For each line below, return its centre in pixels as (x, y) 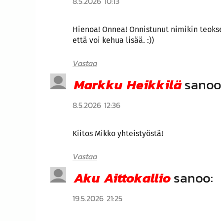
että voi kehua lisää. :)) (113, 40)
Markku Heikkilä (128, 84)
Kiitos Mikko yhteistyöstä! (118, 133)
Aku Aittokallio (122, 178)
